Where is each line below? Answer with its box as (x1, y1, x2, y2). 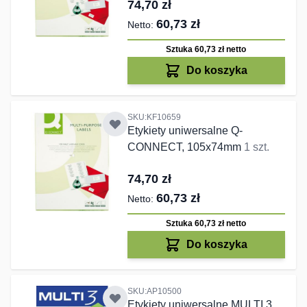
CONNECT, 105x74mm (127, 141, 244, 153)
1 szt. (243, 141, 269, 153)
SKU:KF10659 (127, 112, 181, 123)
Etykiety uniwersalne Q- (127, 125, 243, 137)
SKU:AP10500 (127, 286, 182, 297)
